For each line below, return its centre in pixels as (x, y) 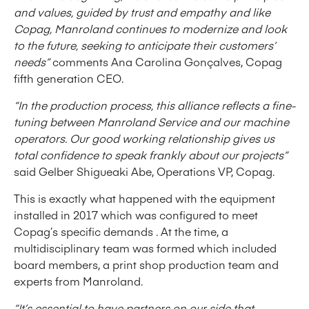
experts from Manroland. (78, 281)
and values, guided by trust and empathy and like (142, 12)
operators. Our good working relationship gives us (144, 138)
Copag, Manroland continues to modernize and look (150, 29)
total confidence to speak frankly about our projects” (151, 155)
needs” (32, 62)
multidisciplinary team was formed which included (145, 248)
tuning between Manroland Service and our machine (151, 122)
